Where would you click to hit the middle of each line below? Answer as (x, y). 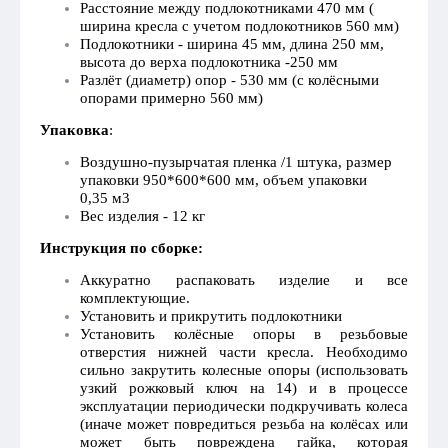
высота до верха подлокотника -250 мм (209, 62)
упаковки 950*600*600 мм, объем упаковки (223, 180)
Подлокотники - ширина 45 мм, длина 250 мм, (232, 44)
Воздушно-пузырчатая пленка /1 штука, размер (236, 162)
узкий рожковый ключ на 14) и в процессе (244, 388)
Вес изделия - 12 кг (142, 216)
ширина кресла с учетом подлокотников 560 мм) (239, 26)
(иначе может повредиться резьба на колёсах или (244, 424)
